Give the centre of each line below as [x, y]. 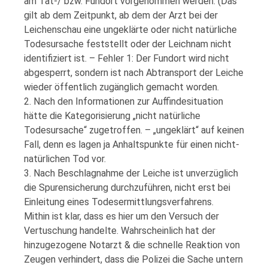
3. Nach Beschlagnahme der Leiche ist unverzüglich [131, 173]
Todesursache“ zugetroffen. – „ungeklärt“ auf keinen [134, 130]
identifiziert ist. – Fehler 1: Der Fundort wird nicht [127, 58]
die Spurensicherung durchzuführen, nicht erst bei [127, 188]
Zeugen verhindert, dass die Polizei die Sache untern [133, 259]
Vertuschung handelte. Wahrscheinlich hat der [120, 231]
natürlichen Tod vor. [65, 159]
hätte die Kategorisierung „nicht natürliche [112, 116]
